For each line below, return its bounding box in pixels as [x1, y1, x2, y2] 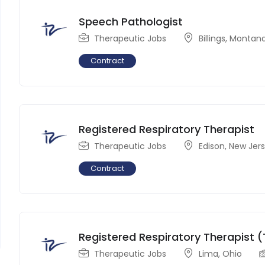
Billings [199, 32, 226, 44]
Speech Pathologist [79, 14, 183, 29]
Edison [199, 140, 225, 152]
